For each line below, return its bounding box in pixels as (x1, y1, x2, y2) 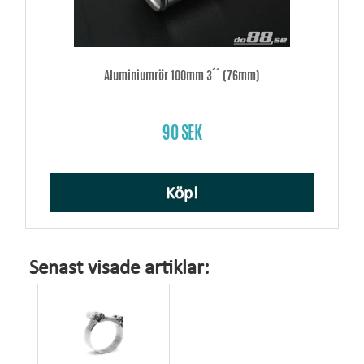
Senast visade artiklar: (29, 258, 210, 279)
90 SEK (162, 119, 201, 145)
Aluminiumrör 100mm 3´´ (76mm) (104, 66, 260, 84)
